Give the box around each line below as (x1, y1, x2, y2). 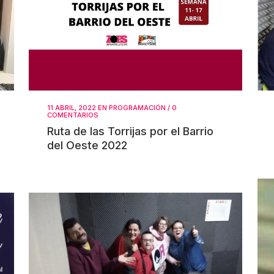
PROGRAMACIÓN (109, 103, 166, 112)
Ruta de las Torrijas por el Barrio (47, 124, 213, 138)
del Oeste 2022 (47, 138, 127, 152)
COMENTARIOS (47, 110, 98, 119)
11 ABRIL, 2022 (47, 103, 96, 112)
